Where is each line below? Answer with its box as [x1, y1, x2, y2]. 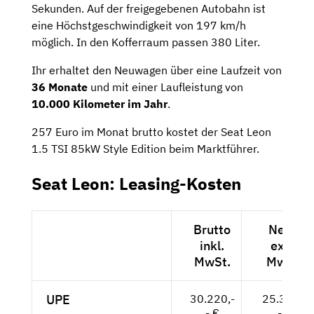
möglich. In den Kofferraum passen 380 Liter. [32, 35, 260, 50]
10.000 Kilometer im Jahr [32, 97, 168, 111]
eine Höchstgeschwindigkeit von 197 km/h [32, 18, 246, 33]
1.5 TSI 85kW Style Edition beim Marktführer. [32, 142, 259, 156]
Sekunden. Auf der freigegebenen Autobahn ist [32, 1, 266, 16]
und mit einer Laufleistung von [88, 80, 243, 95]
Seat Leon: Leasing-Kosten [32, 172, 241, 196]
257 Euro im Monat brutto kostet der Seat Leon [32, 125, 271, 139]
